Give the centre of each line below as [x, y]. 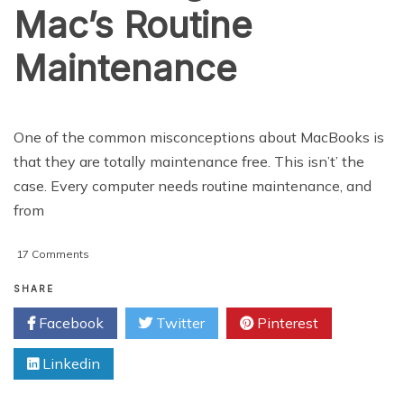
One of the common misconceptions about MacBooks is [199, 137]
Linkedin [69, 363]
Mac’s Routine [133, 24]
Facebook [69, 322]
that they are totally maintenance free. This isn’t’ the [189, 161]
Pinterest [286, 322]
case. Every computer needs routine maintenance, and [193, 185]
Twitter [179, 322]
